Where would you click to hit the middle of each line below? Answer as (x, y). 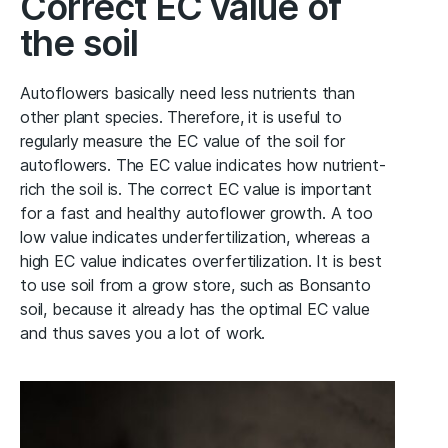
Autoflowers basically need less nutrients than (187, 93)
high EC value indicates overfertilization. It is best (201, 261)
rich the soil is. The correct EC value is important (196, 189)
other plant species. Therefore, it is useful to (181, 117)
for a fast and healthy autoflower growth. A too (196, 213)
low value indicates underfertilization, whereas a (195, 237)
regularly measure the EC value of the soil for (182, 141)
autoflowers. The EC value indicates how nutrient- (203, 165)
